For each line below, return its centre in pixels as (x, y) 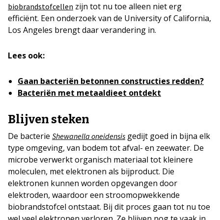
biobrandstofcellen (41, 7)
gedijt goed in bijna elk (168, 136)
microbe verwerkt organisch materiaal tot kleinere (100, 160)
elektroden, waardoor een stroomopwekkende (94, 195)
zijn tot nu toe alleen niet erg (127, 7)
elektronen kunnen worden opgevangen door (93, 183)
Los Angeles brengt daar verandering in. (82, 30)
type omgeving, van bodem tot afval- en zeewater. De (106, 148)
